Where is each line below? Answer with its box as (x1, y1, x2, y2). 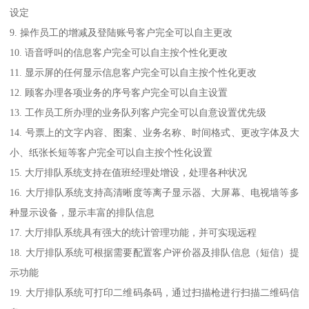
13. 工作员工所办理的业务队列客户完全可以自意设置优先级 (10, 106, 267, 118)
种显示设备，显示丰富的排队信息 (10, 206, 155, 218)
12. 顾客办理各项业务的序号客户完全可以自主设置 (10, 86, 228, 98)
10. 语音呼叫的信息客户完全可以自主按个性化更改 (10, 46, 228, 58)
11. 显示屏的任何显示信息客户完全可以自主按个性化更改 (10, 66, 257, 78)
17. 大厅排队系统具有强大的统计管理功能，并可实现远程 (10, 226, 257, 238)
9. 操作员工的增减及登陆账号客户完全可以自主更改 (10, 26, 233, 38)
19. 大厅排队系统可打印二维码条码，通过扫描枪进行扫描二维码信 (10, 286, 299, 298)
